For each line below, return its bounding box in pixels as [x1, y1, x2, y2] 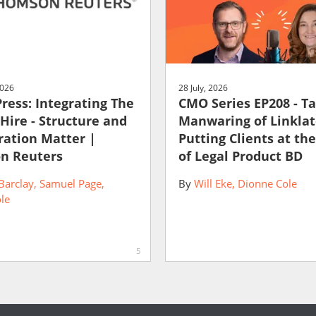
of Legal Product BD [178, 147, 303, 165]
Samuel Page [39, 176, 102, 191]
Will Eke [194, 176, 232, 191]
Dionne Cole [238, 176, 297, 191]
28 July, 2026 [178, 82, 228, 95]
